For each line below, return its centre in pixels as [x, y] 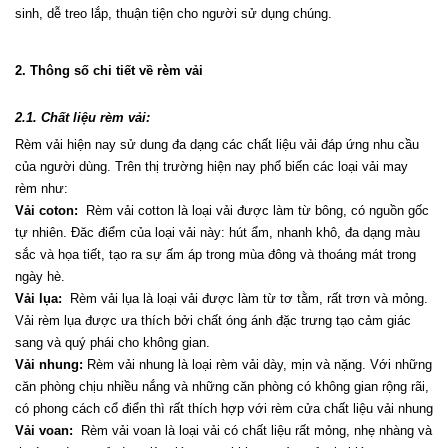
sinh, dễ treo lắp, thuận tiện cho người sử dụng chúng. [173, 14]
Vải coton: [46, 211]
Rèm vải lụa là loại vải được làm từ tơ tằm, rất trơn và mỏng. [245, 299]
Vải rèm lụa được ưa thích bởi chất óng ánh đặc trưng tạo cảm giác [213, 321]
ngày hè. [40, 277]
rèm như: [41, 189]
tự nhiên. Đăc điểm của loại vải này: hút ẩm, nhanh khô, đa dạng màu [217, 233]
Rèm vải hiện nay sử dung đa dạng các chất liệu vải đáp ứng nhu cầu [217, 145]
